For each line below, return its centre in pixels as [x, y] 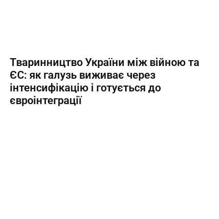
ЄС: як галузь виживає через [83, 75]
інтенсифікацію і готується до [85, 88]
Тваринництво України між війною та [105, 62]
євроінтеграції [46, 100]
